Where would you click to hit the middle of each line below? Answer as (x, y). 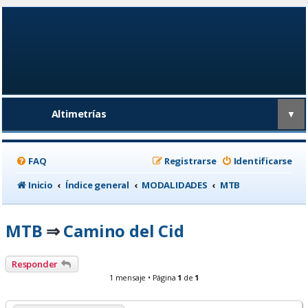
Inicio (41, 185)
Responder (35, 264)
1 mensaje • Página (143, 277)
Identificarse (263, 161)
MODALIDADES (175, 185)
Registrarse (190, 161)
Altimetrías (79, 114)
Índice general (97, 185)
